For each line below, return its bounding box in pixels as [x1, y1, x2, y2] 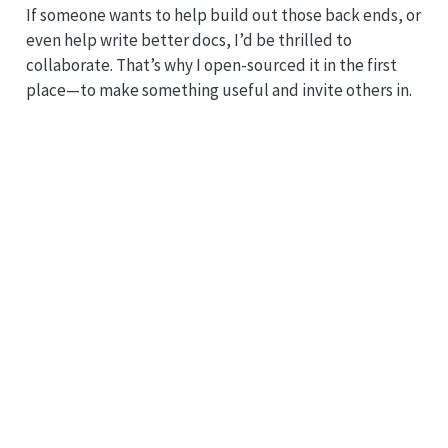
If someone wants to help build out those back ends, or [25, 4, 421, 27]
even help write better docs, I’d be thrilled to [25, 29, 352, 52]
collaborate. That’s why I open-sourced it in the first [25, 54, 397, 77]
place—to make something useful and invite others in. [25, 79, 412, 102]
